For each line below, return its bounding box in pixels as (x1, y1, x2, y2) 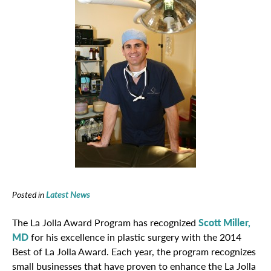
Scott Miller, (198, 215, 250, 229)
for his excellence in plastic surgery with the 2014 (28, 230, 241, 244)
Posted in (12, 188, 46, 200)
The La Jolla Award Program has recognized (12, 215, 198, 229)
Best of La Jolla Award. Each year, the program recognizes (12, 244, 256, 258)
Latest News (46, 188, 90, 200)
